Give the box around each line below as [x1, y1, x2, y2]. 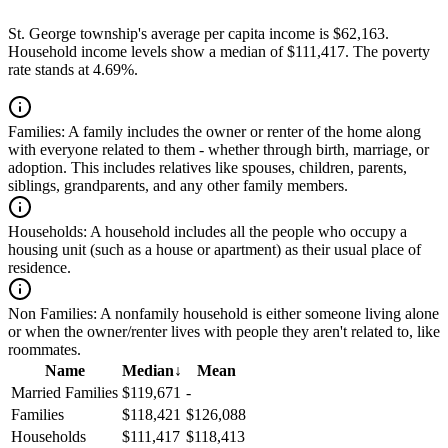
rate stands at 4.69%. [8, 61, 138, 79]
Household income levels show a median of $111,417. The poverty [8, 43, 430, 61]
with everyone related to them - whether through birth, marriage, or [8, 141, 429, 159]
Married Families [11, 384, 118, 402]
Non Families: [8, 305, 97, 323]
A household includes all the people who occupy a [87, 223, 407, 241]
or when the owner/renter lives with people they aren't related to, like [8, 323, 440, 341]
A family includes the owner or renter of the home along [65, 123, 421, 141]
